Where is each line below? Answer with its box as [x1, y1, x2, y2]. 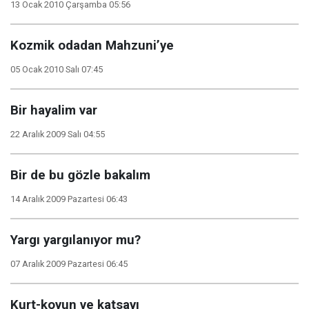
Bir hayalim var [10, 103, 97, 118]
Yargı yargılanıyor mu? [10, 232, 141, 248]
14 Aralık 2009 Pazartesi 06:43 [10, 194, 128, 204]
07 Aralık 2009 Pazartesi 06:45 [10, 259, 128, 269]
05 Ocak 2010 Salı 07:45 [10, 64, 103, 74]
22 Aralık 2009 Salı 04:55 [10, 129, 105, 139]
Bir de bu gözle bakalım [10, 168, 150, 183]
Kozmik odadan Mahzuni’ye [10, 38, 174, 53]
